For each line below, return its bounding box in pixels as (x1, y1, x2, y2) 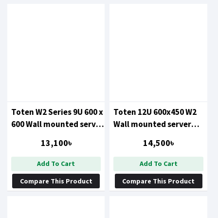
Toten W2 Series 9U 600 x (11, 107, 103, 118)
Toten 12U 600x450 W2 (113, 107, 197, 118)
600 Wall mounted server (11, 119, 104, 130)
